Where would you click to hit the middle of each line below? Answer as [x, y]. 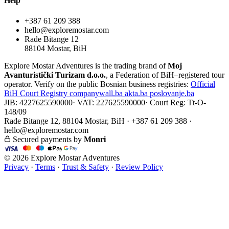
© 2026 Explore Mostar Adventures [62, 157]
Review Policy [139, 167]
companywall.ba [97, 93]
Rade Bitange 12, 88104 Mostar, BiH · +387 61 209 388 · [98, 121]
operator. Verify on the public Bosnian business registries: [96, 84]
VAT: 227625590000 [111, 102]
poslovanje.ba [172, 93]
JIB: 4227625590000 [38, 102]
